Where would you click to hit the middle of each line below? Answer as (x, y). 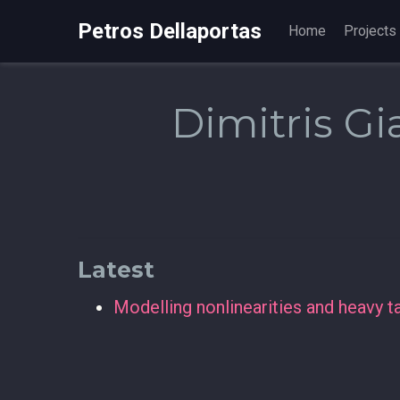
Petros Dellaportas (170, 31)
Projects (370, 31)
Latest (116, 270)
